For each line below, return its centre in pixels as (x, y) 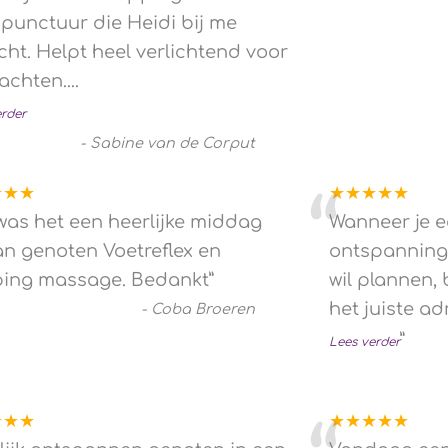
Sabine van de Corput (173, 142)
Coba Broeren (203, 308)
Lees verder (364, 341)
